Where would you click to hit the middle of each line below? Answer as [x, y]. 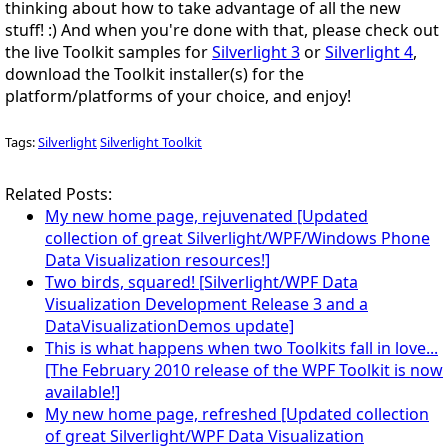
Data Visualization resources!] [157, 259]
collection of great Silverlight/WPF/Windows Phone [237, 237]
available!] [82, 391]
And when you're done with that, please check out [248, 30]
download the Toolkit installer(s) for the [154, 74]
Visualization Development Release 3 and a [206, 303]
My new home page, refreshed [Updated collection [237, 413]
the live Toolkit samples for [108, 52]
